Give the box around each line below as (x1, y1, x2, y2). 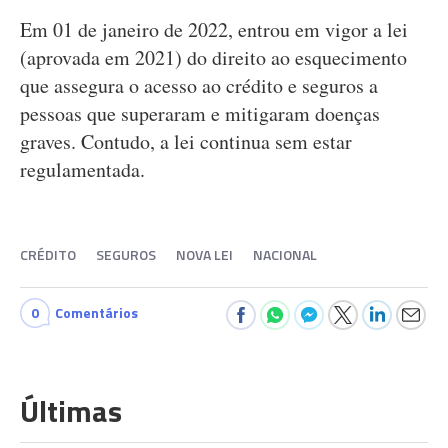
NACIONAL (253, 244, 317, 265)
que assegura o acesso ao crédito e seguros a (20, 72, 378, 99)
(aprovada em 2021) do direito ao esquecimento (20, 44, 407, 71)
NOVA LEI (176, 244, 233, 265)
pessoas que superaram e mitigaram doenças (20, 100, 380, 127)
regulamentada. (20, 156, 145, 183)
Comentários (55, 302, 138, 323)
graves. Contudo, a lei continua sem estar (20, 128, 352, 155)
